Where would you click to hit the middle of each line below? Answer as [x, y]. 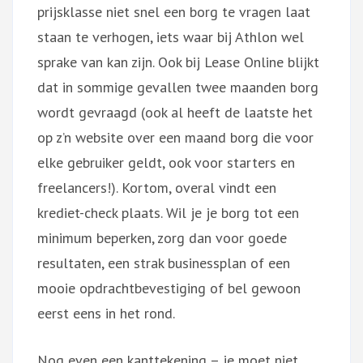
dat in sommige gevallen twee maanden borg [178, 87]
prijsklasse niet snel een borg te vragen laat [174, 11]
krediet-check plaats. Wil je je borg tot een [168, 212]
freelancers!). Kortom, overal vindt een [157, 187]
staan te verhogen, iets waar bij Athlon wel [171, 36]
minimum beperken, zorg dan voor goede [162, 237]
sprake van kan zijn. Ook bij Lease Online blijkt [178, 62]
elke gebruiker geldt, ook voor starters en [166, 162]
